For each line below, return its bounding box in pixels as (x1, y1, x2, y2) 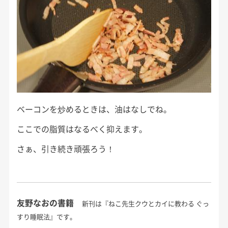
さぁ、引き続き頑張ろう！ (16, 142, 115, 155)
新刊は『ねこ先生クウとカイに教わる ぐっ (81, 198, 209, 208)
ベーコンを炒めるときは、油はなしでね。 (16, 103, 172, 116)
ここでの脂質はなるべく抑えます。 (16, 123, 147, 135)
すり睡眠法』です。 (16, 211, 76, 221)
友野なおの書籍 (16, 196, 74, 209)
